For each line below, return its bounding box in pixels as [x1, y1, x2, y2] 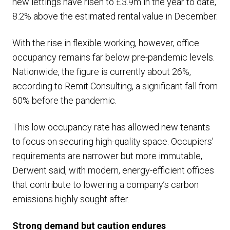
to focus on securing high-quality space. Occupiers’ [12, 136, 214, 147]
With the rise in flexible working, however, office [12, 37, 199, 48]
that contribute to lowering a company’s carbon [12, 179, 199, 190]
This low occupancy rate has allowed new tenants [12, 122, 210, 132]
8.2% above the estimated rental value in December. [12, 11, 218, 22]
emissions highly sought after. [12, 194, 129, 204]
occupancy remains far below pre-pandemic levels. [12, 52, 215, 63]
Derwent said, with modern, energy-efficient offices [12, 165, 214, 176]
